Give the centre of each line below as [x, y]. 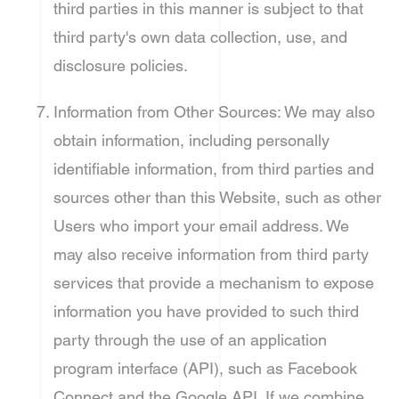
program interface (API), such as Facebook [205, 368]
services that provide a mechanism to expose [214, 283]
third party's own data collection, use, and [200, 37]
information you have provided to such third [206, 311]
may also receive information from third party [211, 254]
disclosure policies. [121, 65]
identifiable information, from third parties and [214, 169]
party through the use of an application [190, 340]
